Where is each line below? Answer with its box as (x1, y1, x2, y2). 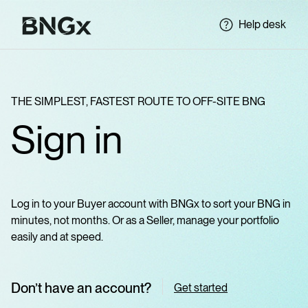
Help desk (239, 17, 286, 31)
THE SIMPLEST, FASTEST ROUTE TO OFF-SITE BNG (11, 95, 265, 108)
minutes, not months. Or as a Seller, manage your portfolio (11, 214, 279, 227)
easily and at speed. (11, 230, 103, 243)
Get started (174, 281, 228, 294)
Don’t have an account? (11, 280, 151, 296)
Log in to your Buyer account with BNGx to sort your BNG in (11, 197, 291, 210)
